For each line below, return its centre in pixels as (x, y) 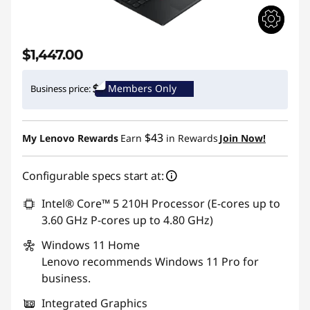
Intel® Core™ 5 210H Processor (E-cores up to (161, 204)
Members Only (142, 89)
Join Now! (243, 138)
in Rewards (191, 138)
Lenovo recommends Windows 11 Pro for (150, 262)
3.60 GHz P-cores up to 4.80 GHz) (127, 220)
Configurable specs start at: (93, 176)
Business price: (61, 89)
